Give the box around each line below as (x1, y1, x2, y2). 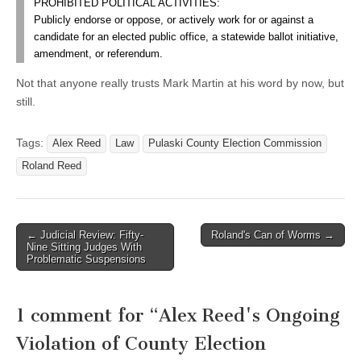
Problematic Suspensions (27, 253, 146, 266)
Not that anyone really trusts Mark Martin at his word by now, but (16, 77, 344, 90)
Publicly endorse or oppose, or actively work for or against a (34, 15, 313, 27)
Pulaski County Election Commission (148, 138, 322, 150)
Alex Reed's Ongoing (159, 304, 340, 326)
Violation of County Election (16, 332, 266, 355)
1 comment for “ (16, 304, 159, 326)
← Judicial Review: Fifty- (27, 229, 143, 242)
